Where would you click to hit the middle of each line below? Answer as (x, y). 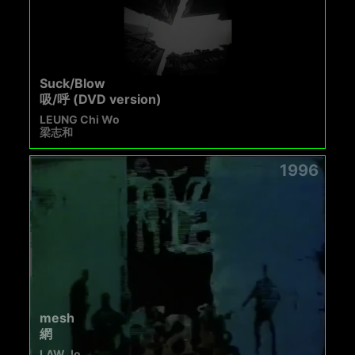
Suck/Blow (73, 83)
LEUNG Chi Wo (80, 119)
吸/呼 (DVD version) (101, 99)
